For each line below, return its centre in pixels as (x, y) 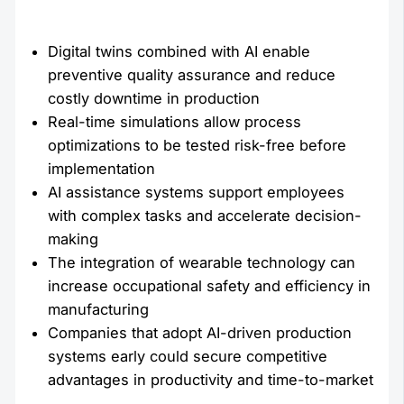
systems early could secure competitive (188, 356)
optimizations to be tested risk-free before (197, 145)
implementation (102, 168)
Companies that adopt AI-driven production (200, 332)
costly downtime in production (154, 98)
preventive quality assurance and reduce (192, 74)
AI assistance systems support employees (197, 192)
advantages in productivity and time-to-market (211, 379)
